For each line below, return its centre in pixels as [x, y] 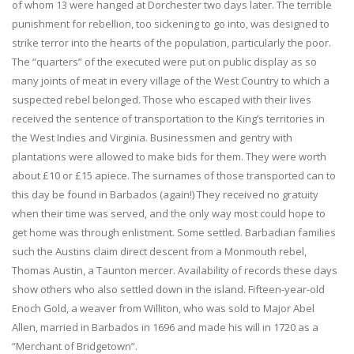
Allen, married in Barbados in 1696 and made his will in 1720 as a [165, 327]
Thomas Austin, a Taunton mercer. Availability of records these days [175, 270]
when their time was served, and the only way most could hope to [169, 213]
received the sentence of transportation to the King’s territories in [168, 118]
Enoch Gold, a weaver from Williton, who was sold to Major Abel [163, 308]
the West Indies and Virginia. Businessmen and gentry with [152, 137]
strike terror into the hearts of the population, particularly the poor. [171, 42]
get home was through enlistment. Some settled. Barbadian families [174, 232]
